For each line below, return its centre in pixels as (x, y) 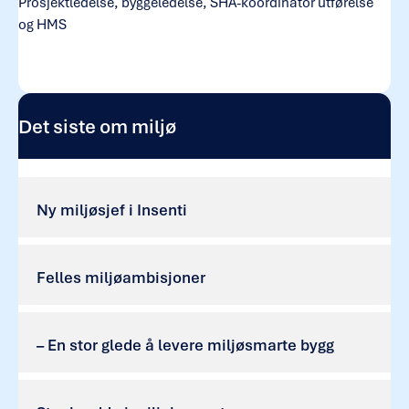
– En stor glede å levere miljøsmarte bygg (185, 345)
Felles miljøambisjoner (121, 278)
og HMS (42, 24)
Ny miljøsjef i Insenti (112, 210)
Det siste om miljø (97, 126)
